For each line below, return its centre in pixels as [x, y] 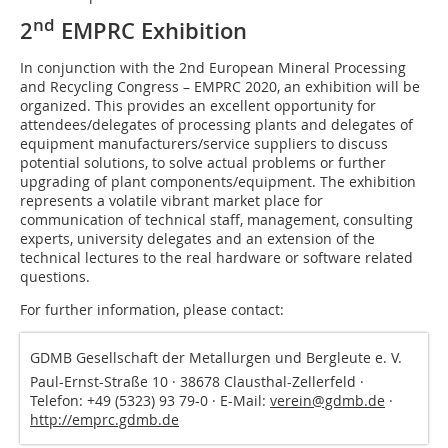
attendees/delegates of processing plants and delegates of [216, 125]
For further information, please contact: [152, 310]
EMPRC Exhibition [151, 31]
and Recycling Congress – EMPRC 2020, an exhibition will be [220, 87]
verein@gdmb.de [327, 401]
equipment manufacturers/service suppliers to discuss [204, 144]
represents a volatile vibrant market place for [171, 201]
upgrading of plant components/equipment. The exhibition [218, 182]
